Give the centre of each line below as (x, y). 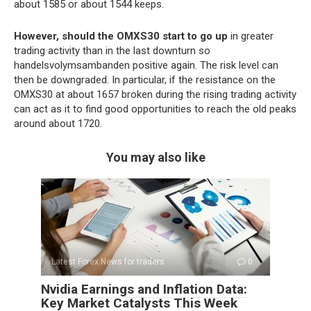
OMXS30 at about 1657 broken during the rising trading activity (155, 95)
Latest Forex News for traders (108, 262)
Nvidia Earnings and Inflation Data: (144, 289)
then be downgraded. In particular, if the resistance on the (145, 80)
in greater (251, 36)
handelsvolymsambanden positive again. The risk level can (146, 66)
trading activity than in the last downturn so (112, 51)
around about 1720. (58, 124)
